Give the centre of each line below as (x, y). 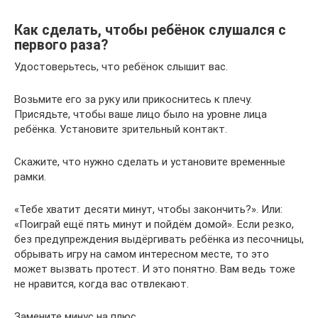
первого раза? (61, 45)
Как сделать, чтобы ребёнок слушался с (150, 30)
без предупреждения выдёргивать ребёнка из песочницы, (159, 239)
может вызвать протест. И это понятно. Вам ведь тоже (155, 269)
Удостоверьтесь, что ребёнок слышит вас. (121, 66)
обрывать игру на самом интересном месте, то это (142, 254)
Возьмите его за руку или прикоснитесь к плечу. (133, 99)
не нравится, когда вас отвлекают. (102, 284)
